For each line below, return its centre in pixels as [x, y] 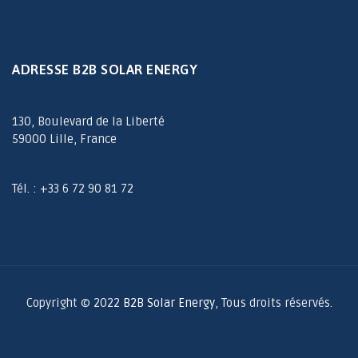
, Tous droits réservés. [273, 303]
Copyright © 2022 [74, 303]
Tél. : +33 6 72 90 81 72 [73, 189]
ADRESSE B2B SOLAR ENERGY [105, 70]
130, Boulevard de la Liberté [88, 122]
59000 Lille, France [64, 139]
